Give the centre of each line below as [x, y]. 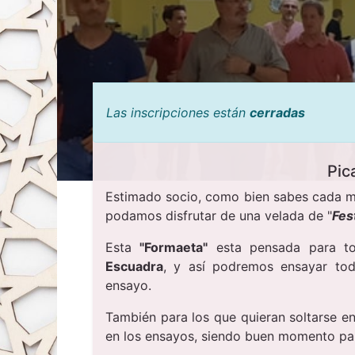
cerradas [277, 113]
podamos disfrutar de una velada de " [219, 216]
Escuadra [134, 267]
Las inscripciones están [178, 113]
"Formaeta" [174, 248]
